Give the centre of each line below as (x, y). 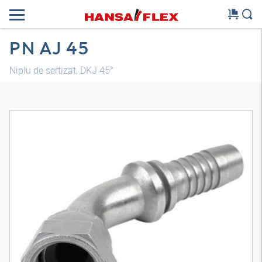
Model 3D (131, 232)
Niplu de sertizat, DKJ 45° (61, 70)
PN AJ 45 (49, 48)
